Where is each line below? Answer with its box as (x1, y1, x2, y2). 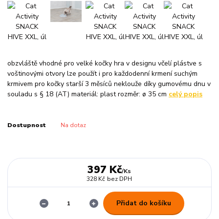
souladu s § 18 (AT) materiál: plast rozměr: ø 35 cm (7, 89, 169, 99)
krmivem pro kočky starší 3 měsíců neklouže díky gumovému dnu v (7, 79, 211, 88)
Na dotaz (60, 121, 86, 129)
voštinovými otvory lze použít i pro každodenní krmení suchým (7, 68, 197, 78)
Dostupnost (7, 121, 46, 129)
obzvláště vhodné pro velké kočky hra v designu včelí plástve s (7, 58, 202, 68)
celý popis (169, 89, 202, 99)
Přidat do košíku (116, 198, 171, 208)
